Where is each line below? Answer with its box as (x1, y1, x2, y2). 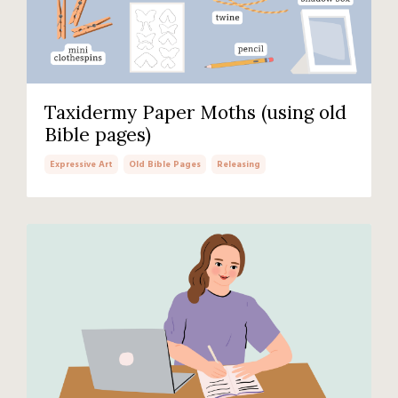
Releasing (217, 157, 260, 172)
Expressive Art (50, 157, 113, 172)
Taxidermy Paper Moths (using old (44, 100, 346, 125)
